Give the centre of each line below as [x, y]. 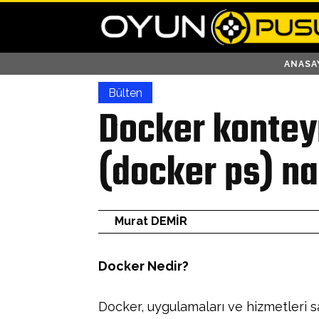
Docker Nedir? [143, 266]
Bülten [125, 93]
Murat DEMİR [151, 221]
